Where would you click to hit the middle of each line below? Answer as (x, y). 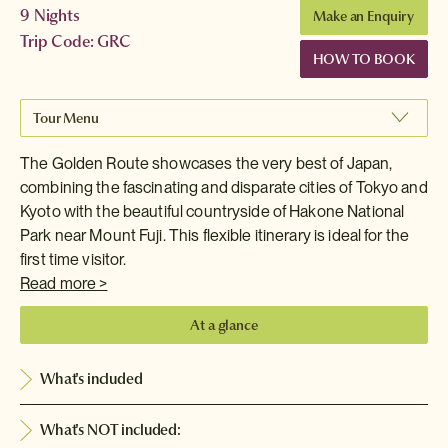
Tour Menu (66, 117)
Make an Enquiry (364, 15)
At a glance (224, 324)
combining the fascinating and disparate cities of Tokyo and (224, 187)
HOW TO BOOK (363, 58)
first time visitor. (73, 259)
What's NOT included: (110, 429)
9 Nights (50, 14)
